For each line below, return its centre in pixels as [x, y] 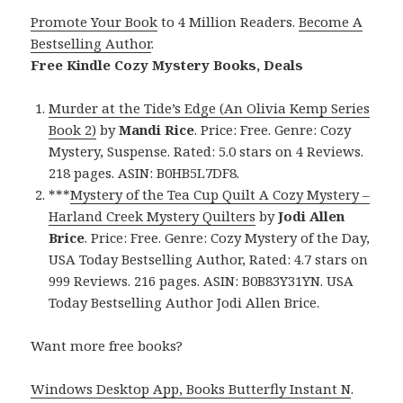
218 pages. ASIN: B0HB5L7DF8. [144, 172]
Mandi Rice [157, 129]
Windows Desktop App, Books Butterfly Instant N [191, 388]
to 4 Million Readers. [228, 21]
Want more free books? [107, 345]
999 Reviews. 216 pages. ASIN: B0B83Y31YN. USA [201, 280]
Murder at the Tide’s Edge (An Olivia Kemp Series [210, 107]
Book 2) [73, 129]
